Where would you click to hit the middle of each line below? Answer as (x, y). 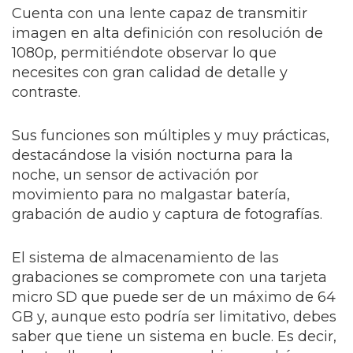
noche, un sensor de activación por (135, 175)
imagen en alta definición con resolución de (167, 33)
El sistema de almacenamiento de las (145, 258)
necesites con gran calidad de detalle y (150, 72)
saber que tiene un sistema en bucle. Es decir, (174, 336)
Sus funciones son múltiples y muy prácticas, (171, 136)
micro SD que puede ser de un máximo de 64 (174, 297)
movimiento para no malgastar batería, (151, 195)
